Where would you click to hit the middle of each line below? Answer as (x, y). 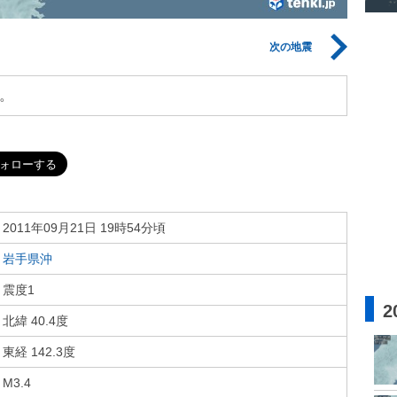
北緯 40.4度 (35, 321)
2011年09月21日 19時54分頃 (84, 228)
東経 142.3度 (39, 352)
